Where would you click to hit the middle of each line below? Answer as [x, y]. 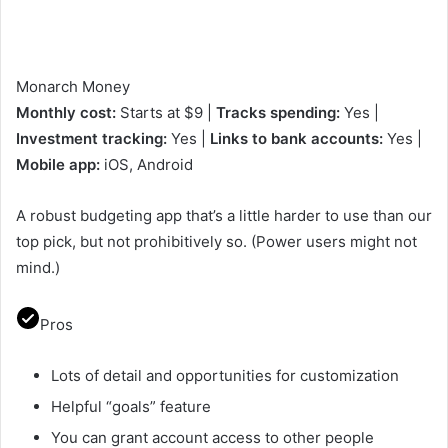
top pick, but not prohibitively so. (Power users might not [216, 241]
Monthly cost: [66, 112]
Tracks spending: [276, 112]
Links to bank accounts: [296, 138]
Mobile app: [58, 164]
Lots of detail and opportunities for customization [225, 375]
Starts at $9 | [164, 112]
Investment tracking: [91, 138]
